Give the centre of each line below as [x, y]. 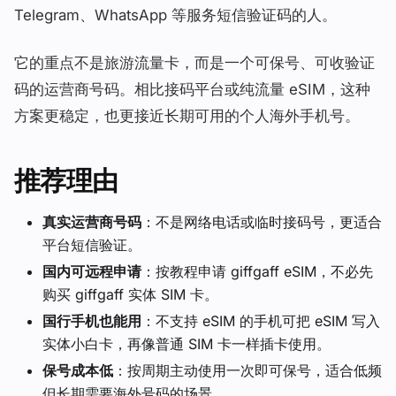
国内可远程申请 [92, 271]
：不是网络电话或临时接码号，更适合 [262, 222]
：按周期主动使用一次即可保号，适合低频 [247, 370]
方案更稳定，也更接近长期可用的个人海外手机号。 [187, 116]
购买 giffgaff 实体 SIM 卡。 [130, 294]
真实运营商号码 [92, 222]
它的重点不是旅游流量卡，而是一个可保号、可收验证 [194, 63]
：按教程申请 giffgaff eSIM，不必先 [257, 271]
